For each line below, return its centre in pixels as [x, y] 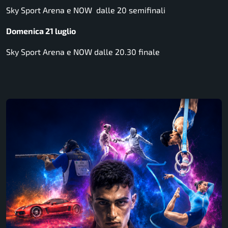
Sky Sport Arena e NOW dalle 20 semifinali [86, 10]
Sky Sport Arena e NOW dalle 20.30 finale [83, 51]
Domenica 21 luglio [41, 31]
